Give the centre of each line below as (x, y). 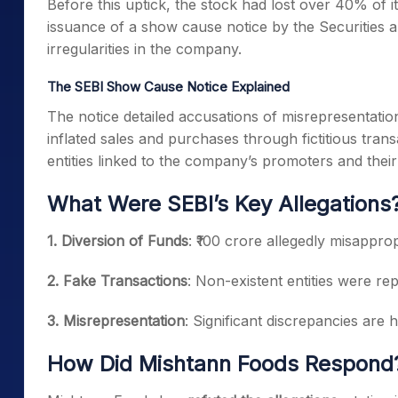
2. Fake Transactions (117, 281)
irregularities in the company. (144, 49)
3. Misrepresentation (116, 321)
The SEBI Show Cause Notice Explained (168, 87)
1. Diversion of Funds (118, 241)
